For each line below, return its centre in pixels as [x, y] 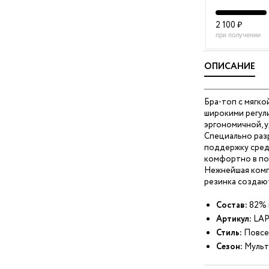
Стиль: [229, 233]
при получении [238, 35]
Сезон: [229, 247]
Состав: [231, 205]
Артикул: [234, 219]
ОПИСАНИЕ [229, 67]
